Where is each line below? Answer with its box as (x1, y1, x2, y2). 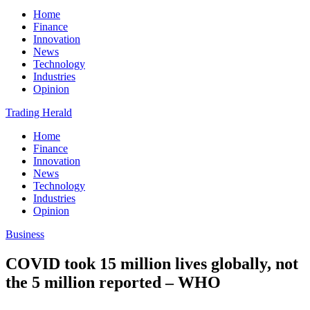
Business (6, 228, 44, 240)
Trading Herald (6, 107, 72, 118)
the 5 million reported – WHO (6, 273, 221, 291)
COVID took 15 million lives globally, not (6, 254, 298, 273)
